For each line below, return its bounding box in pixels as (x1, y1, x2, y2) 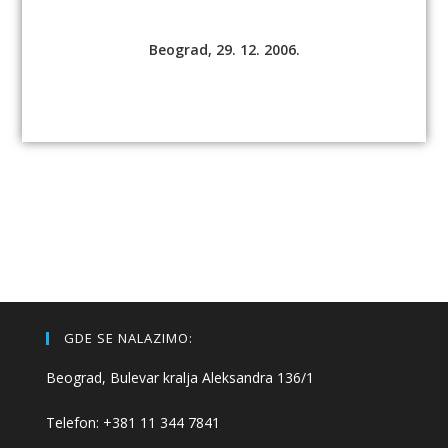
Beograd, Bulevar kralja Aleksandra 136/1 (46, 367, 315, 387)
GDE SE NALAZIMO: (64, 328, 194, 347)
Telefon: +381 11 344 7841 (46, 412, 221, 432)
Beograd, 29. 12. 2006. (148, 39, 300, 59)
